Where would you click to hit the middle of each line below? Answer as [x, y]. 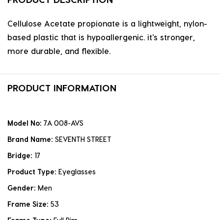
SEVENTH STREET [83, 139]
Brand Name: [31, 139]
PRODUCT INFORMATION [62, 88]
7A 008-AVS [64, 123]
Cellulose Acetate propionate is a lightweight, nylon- [107, 24]
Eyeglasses [77, 172]
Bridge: [21, 156]
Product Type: [33, 172]
